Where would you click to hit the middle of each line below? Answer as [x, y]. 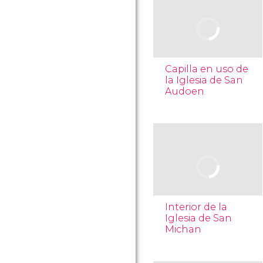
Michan [183, 229]
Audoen [185, 91]
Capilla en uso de [207, 69]
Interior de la [196, 207]
